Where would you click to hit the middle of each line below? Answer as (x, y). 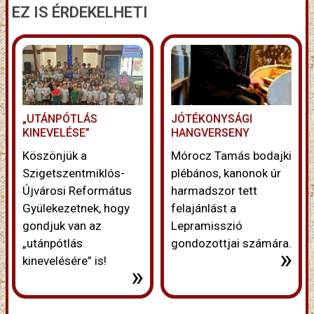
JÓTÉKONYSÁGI (212, 119)
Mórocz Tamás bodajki (231, 156)
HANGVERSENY (210, 133)
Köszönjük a (55, 156)
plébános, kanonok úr (226, 173)
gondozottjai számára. (231, 244)
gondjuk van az (62, 226)
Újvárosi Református (77, 191)
